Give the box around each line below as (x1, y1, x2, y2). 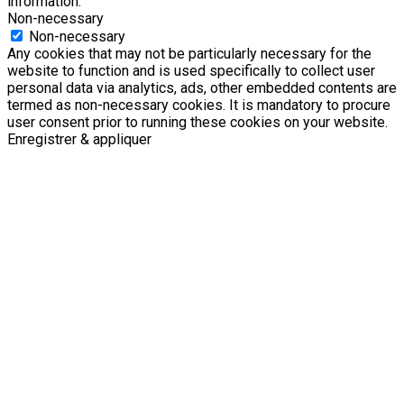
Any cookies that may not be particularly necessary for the (7, 45, 372, 63)
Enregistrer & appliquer (7, 131, 151, 149)
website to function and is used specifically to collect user (7, 62, 375, 80)
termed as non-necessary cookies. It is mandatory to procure (7, 96, 390, 115)
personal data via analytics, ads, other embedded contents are (7, 79, 397, 97)
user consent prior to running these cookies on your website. (7, 114, 388, 132)
